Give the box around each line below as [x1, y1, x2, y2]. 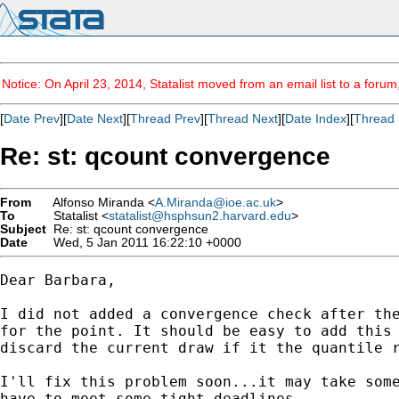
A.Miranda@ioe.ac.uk [155, 195, 276, 209]
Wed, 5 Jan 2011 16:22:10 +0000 [46, 235, 241, 249]
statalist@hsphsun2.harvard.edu [109, 208, 291, 223]
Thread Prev [130, 111, 200, 126]
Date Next [67, 111, 123, 126]
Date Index [285, 111, 346, 126]
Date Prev [4, 111, 60, 126]
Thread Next [208, 111, 278, 126]
